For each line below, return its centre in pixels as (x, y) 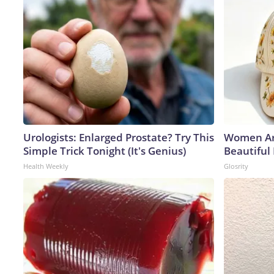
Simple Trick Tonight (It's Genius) (105, 150)
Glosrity (236, 166)
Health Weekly (46, 166)
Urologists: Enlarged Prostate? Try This (119, 137)
